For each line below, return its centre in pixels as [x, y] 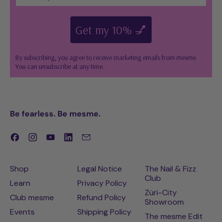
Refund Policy [102, 198]
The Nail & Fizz [170, 169]
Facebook [37, 137]
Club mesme [32, 198]
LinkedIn [87, 137]
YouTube [71, 137]
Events [22, 212]
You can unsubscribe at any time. [60, 67]
